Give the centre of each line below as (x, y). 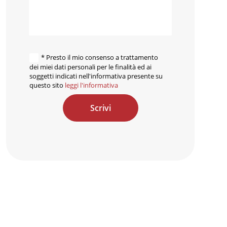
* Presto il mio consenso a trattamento (99, 58)
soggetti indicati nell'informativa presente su (96, 76)
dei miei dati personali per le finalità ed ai (90, 67)
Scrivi (100, 108)
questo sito (47, 85)
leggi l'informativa (91, 85)
